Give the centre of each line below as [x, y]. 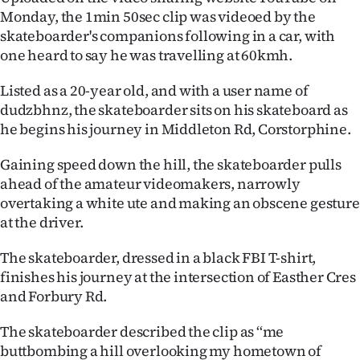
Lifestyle [101, 20]
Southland [108, 94]
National [101, 204]
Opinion [99, 278]
